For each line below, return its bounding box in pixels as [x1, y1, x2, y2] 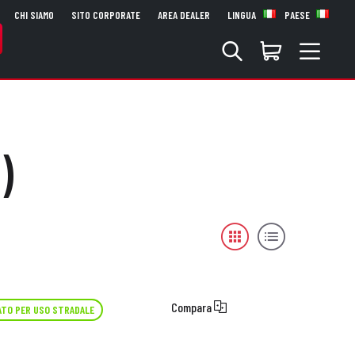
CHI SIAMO [14, 9, 54, 21]
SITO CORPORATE [71, 9, 140, 21]
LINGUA [227, 9, 258, 21]
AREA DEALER [158, 9, 210, 21]
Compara [170, 300, 214, 315]
